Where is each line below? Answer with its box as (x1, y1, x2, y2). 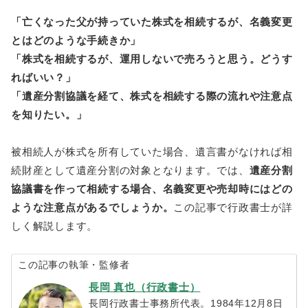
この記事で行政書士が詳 (173, 201, 293, 213)
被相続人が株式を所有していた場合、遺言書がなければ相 (11, 145, 293, 157)
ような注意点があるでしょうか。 (11, 201, 174, 213)
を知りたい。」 (11, 108, 87, 120)
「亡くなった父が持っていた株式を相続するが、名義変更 (11, 15, 293, 27)
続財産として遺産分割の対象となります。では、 (11, 164, 250, 176)
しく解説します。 (11, 219, 98, 232)
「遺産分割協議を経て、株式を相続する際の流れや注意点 (11, 89, 293, 102)
